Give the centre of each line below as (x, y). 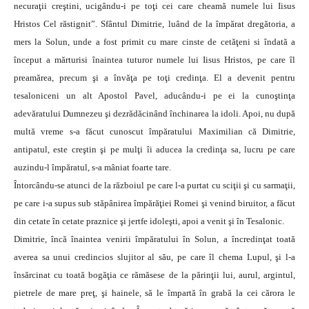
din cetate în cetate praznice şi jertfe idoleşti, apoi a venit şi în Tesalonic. (149, 221)
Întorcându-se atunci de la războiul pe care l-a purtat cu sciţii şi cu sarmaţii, (154, 186)
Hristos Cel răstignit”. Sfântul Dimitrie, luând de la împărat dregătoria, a (154, 24)
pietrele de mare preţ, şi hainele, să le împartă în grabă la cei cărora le (154, 293)
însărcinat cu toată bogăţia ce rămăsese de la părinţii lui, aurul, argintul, (154, 275)
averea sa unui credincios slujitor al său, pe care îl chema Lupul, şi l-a (154, 257)
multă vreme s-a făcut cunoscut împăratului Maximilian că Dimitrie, (154, 132)
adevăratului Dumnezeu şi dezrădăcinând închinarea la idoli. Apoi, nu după (154, 114)
